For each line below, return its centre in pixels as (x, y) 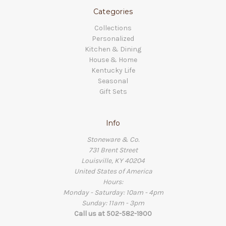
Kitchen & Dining (113, 49)
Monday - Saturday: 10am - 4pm (113, 193)
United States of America (113, 172)
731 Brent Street (113, 150)
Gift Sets (113, 92)
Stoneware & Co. (113, 140)
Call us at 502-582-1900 (113, 214)
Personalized (113, 39)
